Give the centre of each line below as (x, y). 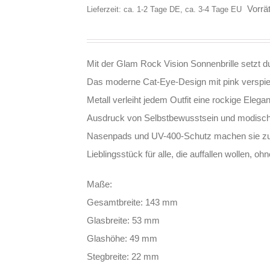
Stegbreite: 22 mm (123, 256)
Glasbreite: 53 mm (123, 220)
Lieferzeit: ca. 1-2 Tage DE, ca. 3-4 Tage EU (164, 10)
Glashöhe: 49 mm (122, 238)
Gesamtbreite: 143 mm (132, 202)
